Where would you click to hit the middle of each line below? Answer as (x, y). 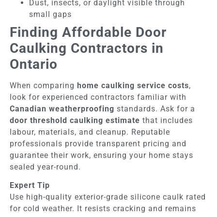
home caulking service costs (133, 85)
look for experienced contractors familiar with (98, 97)
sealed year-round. (45, 167)
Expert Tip (30, 185)
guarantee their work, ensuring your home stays (101, 155)
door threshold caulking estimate (75, 120)
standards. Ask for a (155, 108)
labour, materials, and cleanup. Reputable (90, 132)
